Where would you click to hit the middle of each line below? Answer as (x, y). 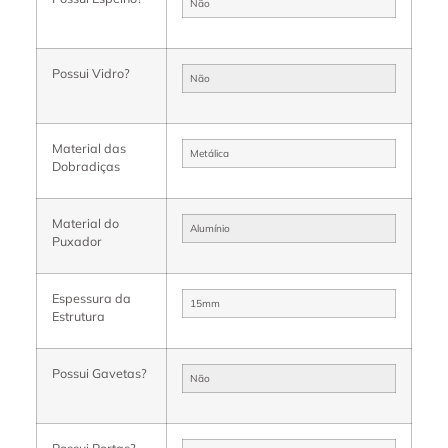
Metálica (209, 153)
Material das (89, 147)
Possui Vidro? (91, 72)
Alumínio (210, 228)
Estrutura (78, 315)
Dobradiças (86, 165)
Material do (85, 222)
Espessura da (91, 297)
